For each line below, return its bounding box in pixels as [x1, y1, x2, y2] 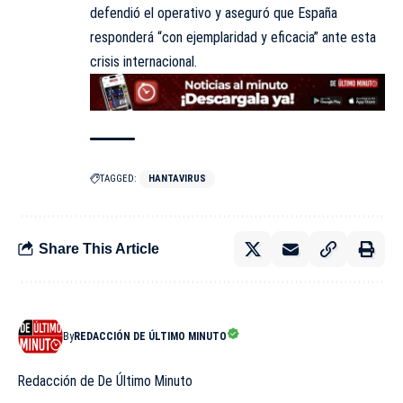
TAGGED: [100, 172, 137, 184]
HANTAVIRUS [148, 172, 206, 184]
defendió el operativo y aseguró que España [90, 4, 337, 22]
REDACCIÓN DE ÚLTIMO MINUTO [74, 329, 227, 343]
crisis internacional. [90, 53, 197, 70]
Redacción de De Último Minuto [18, 372, 193, 390]
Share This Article [39, 241, 159, 257]
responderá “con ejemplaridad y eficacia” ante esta [90, 29, 376, 46]
